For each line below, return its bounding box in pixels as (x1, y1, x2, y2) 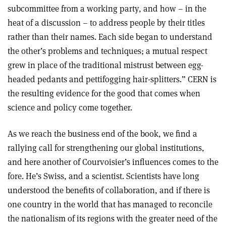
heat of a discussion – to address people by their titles (8, 17, 205, 28)
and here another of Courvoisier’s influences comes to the (8, 156, 218, 167)
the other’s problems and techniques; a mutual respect (8, 45, 207, 56)
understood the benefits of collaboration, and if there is (8, 185, 210, 196)
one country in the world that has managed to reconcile (8, 199, 212, 210)
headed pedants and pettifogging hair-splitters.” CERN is (8, 74, 216, 85)
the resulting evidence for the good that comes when (8, 88, 200, 99)
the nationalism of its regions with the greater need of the (8, 213, 217, 224)
